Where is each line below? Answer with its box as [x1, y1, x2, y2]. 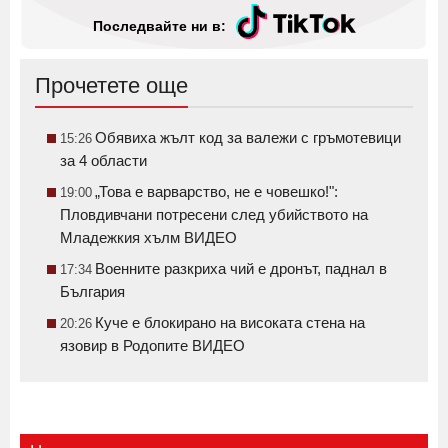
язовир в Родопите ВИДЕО [60, 337, 245, 355]
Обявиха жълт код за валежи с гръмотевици [95, 129, 401, 147]
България [60, 283, 125, 301]
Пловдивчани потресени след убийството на [60, 206, 368, 224]
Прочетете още [35, 73, 188, 99]
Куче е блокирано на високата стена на [95, 314, 365, 332]
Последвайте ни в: [92, 17, 226, 34]
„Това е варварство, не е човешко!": [95, 183, 338, 201]
